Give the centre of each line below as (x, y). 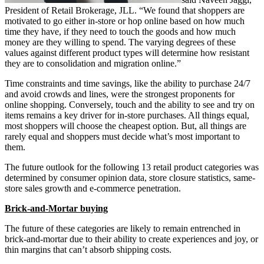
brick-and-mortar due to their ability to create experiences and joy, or (131, 239)
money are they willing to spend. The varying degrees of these (120, 42)
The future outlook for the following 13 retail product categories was (132, 167)
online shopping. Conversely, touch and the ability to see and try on (130, 105)
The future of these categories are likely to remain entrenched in (123, 228)
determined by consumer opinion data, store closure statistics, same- (130, 178)
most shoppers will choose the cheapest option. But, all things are (126, 126)
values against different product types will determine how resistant (127, 53)
